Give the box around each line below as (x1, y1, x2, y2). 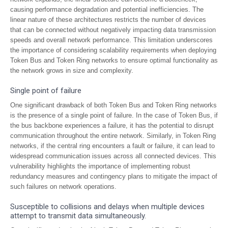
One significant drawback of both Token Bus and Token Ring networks (10, 101, 217, 109)
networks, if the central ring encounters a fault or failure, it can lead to (10, 142, 215, 150)
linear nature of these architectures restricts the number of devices (10, 16, 206, 23)
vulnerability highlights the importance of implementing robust (10, 162, 190, 170)
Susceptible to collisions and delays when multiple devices (10, 202, 205, 211)
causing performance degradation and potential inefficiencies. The (10, 6, 204, 13)
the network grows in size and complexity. (10, 67, 133, 74)
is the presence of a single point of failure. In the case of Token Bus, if (10, 111, 218, 119)
